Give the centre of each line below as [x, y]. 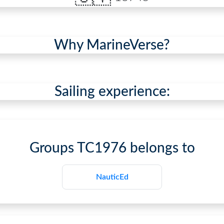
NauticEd [112, 177]
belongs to [160, 148]
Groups [53, 148]
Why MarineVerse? [112, 45]
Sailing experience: [112, 92]
